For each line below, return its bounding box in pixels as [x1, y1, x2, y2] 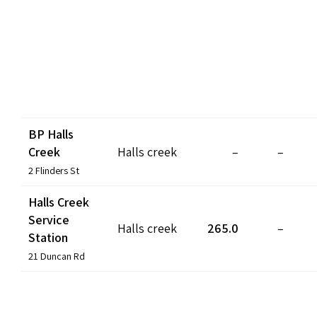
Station [28, 229, 68, 246]
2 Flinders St [28, 163, 79, 177]
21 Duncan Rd [28, 248, 85, 263]
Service [28, 211, 69, 228]
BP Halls [28, 125, 74, 142]
